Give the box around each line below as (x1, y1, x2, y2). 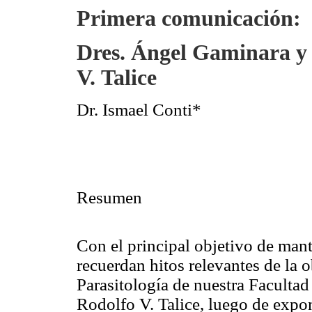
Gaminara (192, 40, 290, 65)
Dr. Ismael (77, 100, 153, 120)
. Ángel (120, 40, 187, 65)
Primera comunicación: (77, 6, 301, 31)
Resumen (77, 187, 142, 207)
